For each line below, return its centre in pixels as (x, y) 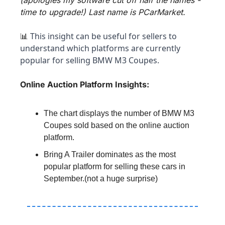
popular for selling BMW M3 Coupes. (90, 60)
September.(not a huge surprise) (101, 178)
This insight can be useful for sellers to (102, 36)
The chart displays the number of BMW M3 (119, 113)
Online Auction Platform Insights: (85, 84)
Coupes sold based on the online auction (117, 125)
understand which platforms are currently (100, 48)
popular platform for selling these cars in (115, 166)
